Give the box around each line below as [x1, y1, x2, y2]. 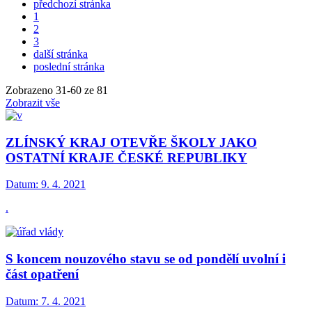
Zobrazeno [6, 84, 56, 96]
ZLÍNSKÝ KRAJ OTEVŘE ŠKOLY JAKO [6, 134, 257, 150]
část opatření [6, 267, 79, 282]
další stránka [33, 47, 88, 60]
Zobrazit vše [6, 96, 60, 109]
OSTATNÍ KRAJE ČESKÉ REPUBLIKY [6, 150, 247, 165]
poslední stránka [33, 60, 104, 72]
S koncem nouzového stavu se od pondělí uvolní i [6, 251, 286, 267]
